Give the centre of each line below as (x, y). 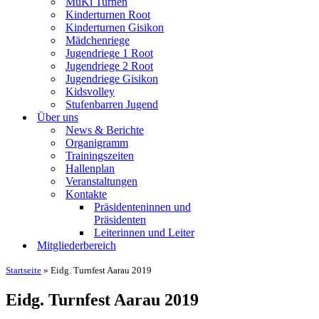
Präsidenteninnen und (142, 207)
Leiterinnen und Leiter (144, 232)
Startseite (23, 270)
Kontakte (86, 194)
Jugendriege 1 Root (109, 53)
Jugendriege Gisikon (112, 79)
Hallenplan (90, 168)
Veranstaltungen (101, 181)
